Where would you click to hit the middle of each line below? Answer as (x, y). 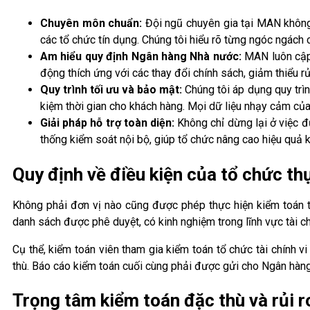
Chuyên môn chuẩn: (91, 24)
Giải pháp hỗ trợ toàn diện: (108, 123)
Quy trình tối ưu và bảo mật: (111, 90)
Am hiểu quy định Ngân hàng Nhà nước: (141, 57)
